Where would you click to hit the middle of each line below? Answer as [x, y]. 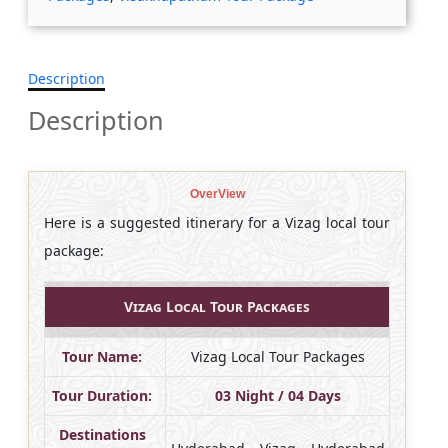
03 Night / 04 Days [277, 395]
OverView [217, 193]
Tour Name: [102, 356]
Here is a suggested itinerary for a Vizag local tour [217, 222]
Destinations [102, 434]
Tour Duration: [102, 395]
